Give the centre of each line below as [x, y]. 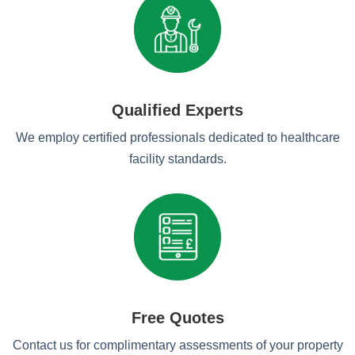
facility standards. [177, 159]
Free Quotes [177, 318]
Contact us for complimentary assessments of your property [177, 345]
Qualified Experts [177, 110]
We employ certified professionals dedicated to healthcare [177, 137]
